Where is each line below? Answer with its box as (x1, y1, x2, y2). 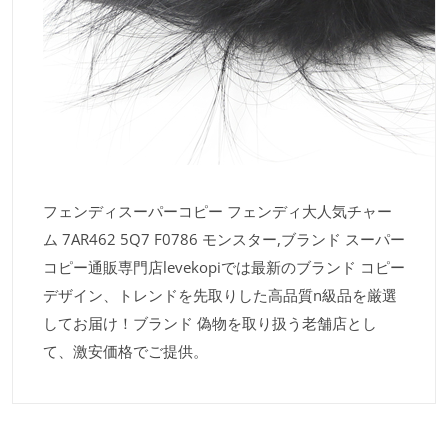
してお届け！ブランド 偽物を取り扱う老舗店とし (43, 313, 377, 334)
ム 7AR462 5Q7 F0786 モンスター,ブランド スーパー (43, 229, 405, 250)
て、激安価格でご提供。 (43, 341, 208, 362)
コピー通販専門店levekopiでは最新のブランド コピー (43, 257, 405, 278)
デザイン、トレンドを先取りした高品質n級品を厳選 (43, 285, 397, 306)
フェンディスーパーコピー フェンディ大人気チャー (43, 201, 392, 222)
